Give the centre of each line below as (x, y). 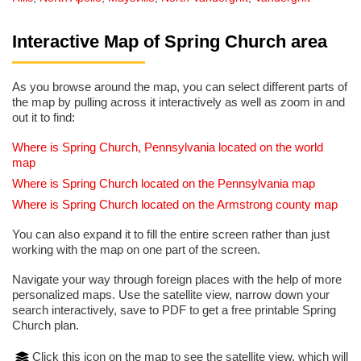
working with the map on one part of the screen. (136, 250)
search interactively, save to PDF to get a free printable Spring (174, 310)
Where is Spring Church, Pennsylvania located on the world (168, 147)
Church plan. (46, 326)
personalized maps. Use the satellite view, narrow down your (171, 295)
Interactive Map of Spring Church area (170, 42)
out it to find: (44, 118)
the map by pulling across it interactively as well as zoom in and (178, 102)
